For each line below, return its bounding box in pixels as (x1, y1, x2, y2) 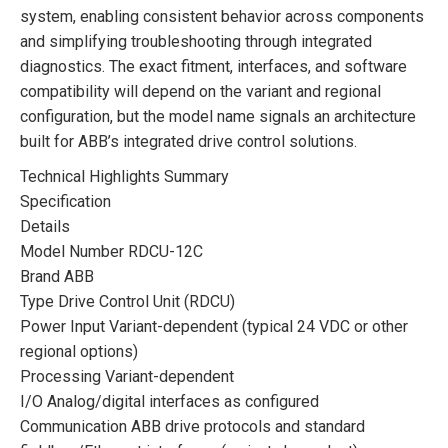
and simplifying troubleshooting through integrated (20, 31, 372, 51)
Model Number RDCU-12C (20, 241, 203, 261)
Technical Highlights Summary (20, 166, 229, 186)
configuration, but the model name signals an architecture (20, 106, 416, 126)
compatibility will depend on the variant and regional (20, 81, 381, 101)
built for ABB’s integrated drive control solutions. (20, 131, 357, 151)
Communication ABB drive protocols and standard (20, 416, 365, 436)
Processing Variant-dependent (20, 366, 234, 386)
